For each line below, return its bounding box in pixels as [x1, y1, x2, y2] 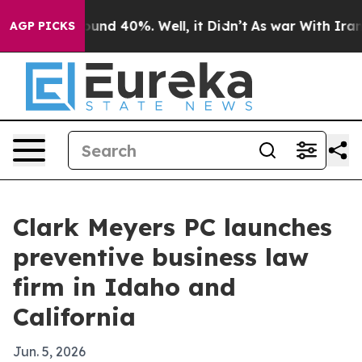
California [13, 301, 136, 332]
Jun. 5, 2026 [13, 343, 86, 360]
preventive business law [13, 242, 309, 272]
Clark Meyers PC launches [13, 212, 332, 242]
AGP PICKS [10, 19, 75, 33]
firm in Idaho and [13, 271, 236, 302]
